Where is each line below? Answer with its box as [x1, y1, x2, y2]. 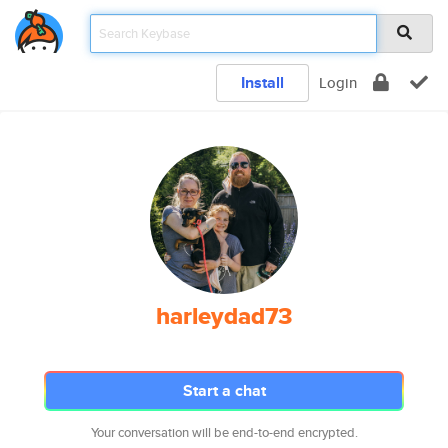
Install [241, 71, 284, 94]
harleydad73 [156, 298, 292, 334]
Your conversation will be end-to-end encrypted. [90, 423, 358, 442]
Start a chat [182, 379, 266, 402]
